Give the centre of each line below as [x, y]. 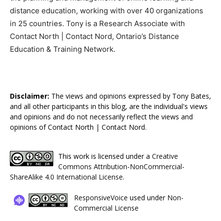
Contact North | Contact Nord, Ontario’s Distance [94, 36]
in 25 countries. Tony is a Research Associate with [97, 23]
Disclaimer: [30, 96]
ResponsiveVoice [101, 197]
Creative [165, 156]
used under [147, 197]
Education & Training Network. [63, 49]
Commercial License [106, 208]
